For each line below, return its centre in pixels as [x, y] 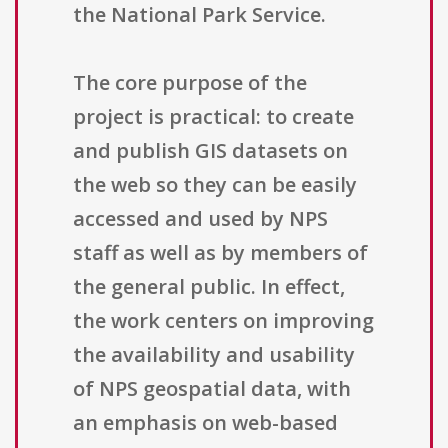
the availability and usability [214, 355]
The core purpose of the [190, 83]
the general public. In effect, [209, 287]
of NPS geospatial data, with [212, 389]
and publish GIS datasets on [210, 151]
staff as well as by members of [220, 253]
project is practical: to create [213, 117]
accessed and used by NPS [200, 219]
